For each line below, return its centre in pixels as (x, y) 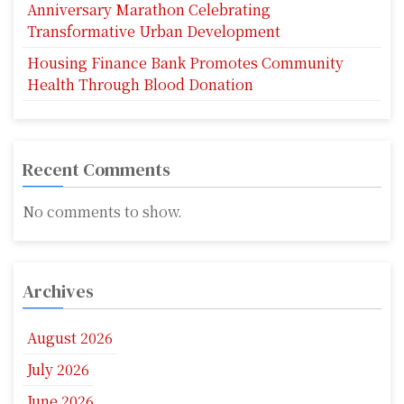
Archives (58, 292)
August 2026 (70, 338)
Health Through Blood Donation (140, 85)
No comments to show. (102, 212)
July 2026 (58, 370)
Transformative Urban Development (154, 32)
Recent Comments (96, 170)
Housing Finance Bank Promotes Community (185, 63)
